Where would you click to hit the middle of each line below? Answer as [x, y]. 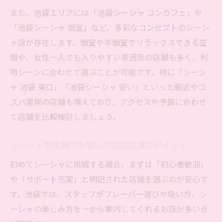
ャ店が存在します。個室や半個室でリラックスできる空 [109, 42]
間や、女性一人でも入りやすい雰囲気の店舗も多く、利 [109, 57]
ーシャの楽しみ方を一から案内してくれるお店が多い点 [109, 209]
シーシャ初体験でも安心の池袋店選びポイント [98, 145]
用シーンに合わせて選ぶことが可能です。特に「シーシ [108, 72]
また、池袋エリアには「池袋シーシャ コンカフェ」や [106, 13]
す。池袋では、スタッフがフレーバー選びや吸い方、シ [109, 194]
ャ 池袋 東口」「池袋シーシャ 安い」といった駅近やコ [108, 87]
